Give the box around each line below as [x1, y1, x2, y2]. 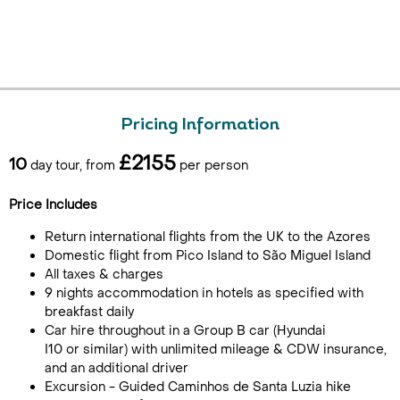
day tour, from [27, 157, 119, 174]
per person [176, 157, 248, 174]
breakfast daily [45, 304, 134, 321]
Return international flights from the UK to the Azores [45, 229, 371, 246]
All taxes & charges [45, 266, 163, 283]
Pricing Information [121, 117, 279, 134]
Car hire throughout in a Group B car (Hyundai [45, 322, 326, 339]
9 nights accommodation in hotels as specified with [45, 285, 363, 302]
